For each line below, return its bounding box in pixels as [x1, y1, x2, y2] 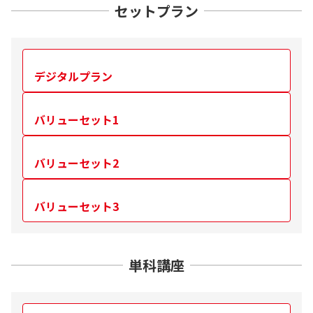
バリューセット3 [34, 197, 119, 214]
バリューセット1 [34, 110, 119, 128]
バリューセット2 [34, 154, 119, 171]
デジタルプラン [34, 67, 113, 85]
